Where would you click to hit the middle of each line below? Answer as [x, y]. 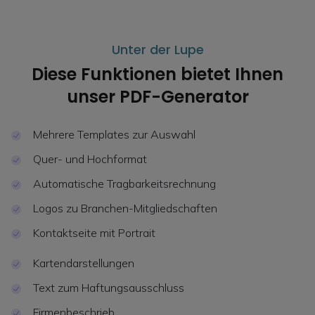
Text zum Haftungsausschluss [109, 288]
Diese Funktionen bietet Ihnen [157, 75]
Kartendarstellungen [84, 263]
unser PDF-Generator [157, 97]
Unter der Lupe [157, 50]
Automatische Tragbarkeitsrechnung [124, 184]
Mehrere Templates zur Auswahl [114, 135]
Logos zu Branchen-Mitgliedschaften [125, 208]
